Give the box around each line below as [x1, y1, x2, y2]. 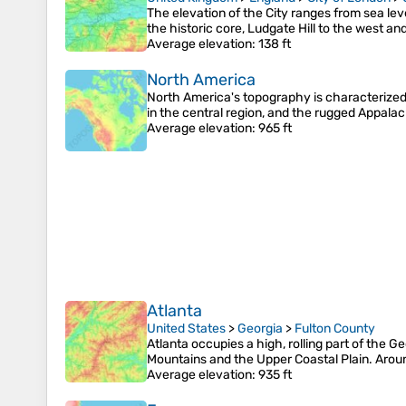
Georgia [237, 321, 283, 337]
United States [147, 321, 226, 337]
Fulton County [295, 321, 375, 337]
